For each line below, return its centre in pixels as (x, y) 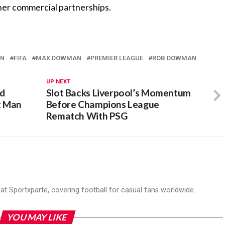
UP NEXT (58, 82)
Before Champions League (102, 104)
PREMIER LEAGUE (117, 58)
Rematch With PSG (87, 116)
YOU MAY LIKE (37, 217)
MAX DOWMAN (59, 58)
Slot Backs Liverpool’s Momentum (118, 93)
